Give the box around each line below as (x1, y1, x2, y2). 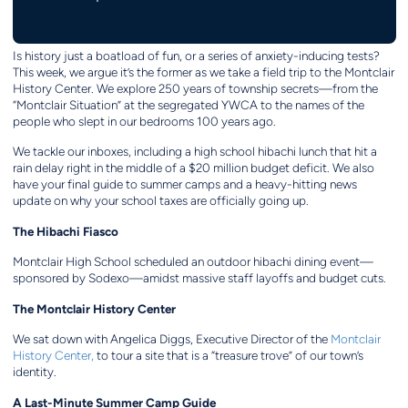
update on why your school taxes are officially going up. (12, 194, 309, 209)
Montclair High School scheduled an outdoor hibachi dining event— (12, 255, 373, 270)
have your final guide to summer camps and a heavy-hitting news (12, 178, 357, 192)
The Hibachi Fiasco (12, 224, 118, 240)
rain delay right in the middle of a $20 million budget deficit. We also (12, 161, 374, 176)
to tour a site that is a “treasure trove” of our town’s (93, 349, 363, 363)
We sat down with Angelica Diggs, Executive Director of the (12, 332, 331, 347)
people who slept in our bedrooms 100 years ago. (12, 115, 276, 129)
